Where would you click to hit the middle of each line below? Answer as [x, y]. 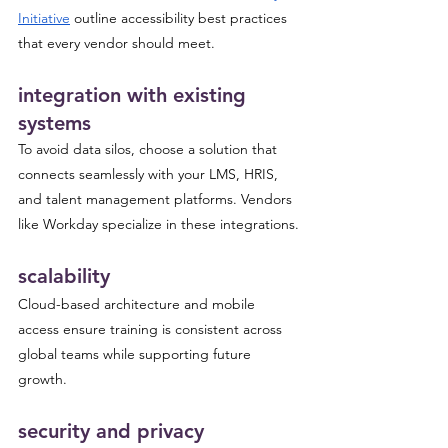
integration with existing [135, 95]
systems [54, 123]
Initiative [44, 18]
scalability [64, 276]
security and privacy [111, 431]
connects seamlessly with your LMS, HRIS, [150, 174]
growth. [42, 379]
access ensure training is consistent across [152, 329]
